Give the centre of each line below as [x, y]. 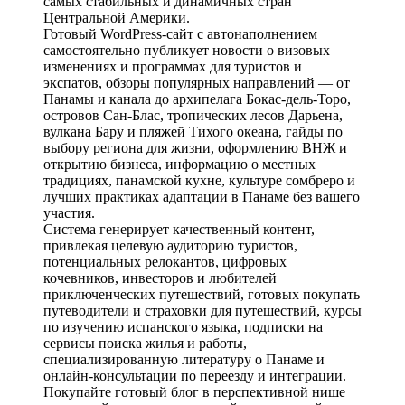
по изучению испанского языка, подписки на [183, 326]
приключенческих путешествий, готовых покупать [202, 294]
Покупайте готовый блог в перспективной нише [194, 391]
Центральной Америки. [117, 17]
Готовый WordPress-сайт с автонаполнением [180, 33]
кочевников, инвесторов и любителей [160, 278]
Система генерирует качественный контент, [179, 229]
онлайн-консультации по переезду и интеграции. [195, 375]
